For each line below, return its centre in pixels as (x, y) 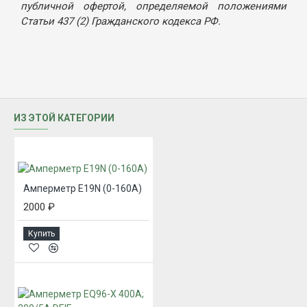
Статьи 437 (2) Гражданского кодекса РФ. (121, 22)
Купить (41, 233)
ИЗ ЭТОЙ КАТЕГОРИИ (64, 118)
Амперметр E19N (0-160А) (83, 188)
